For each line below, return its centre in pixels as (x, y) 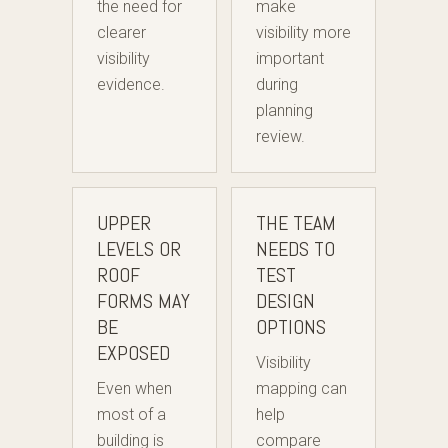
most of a (131, 415)
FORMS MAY (143, 301)
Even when (134, 389)
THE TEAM (296, 223)
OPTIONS (291, 327)
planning (284, 111)
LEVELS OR (139, 249)
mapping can (301, 389)
